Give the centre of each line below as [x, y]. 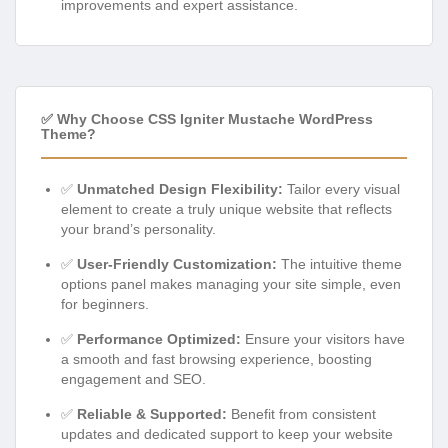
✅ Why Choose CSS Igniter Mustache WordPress [207, 118]
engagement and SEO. [133, 378]
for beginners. [105, 303]
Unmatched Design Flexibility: [180, 188]
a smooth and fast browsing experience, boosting [216, 358]
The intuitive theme [339, 263]
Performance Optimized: [159, 338]
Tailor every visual [341, 188]
